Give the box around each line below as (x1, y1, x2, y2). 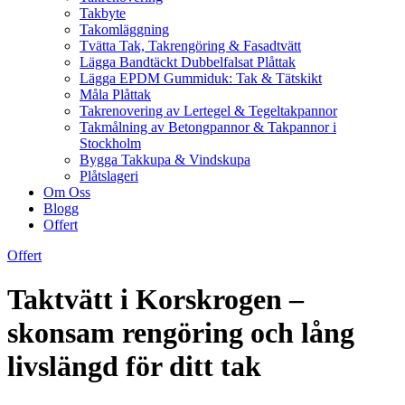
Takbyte (80, 5, 126, 21)
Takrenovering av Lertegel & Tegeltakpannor (80, 103, 337, 118)
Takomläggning (80, 22, 169, 37)
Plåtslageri (80, 168, 138, 184)
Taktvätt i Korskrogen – (7, 283, 304, 316)
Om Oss (43, 184, 90, 200)
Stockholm (80, 136, 141, 151)
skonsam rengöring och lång (7, 316, 354, 350)
